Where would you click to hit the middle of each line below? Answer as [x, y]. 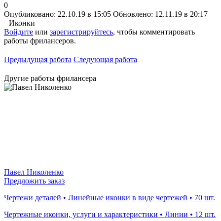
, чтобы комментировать [154, 32]
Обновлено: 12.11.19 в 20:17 [160, 14]
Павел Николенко [34, 172]
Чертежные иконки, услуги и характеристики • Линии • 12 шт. [110, 214]
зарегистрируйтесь [81, 32]
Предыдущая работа [38, 59]
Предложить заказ [34, 181]
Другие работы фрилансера [50, 78]
